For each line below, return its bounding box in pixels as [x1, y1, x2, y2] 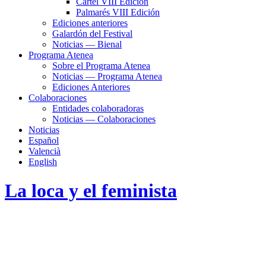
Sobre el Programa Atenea [52, 61, 150, 71]
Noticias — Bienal [52, 39, 122, 49]
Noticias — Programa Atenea [52, 71, 162, 81]
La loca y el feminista [5, 180, 177, 202]
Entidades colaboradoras [52, 103, 144, 113]
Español [28, 135, 59, 145]
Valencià [28, 146, 61, 156]
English [28, 157, 57, 167]
